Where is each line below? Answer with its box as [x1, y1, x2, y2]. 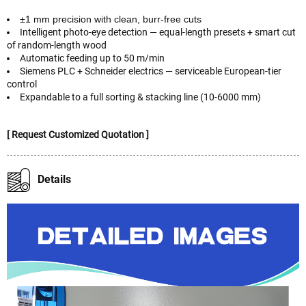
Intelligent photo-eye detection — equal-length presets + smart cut [20, 26, 296, 38]
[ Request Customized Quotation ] [7, 128, 149, 140]
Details [38, 172, 71, 186]
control [7, 78, 37, 89]
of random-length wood [7, 39, 107, 51]
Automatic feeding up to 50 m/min [20, 52, 165, 64]
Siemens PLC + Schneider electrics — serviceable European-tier [20, 65, 281, 76]
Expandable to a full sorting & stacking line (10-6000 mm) [20, 91, 261, 102]
